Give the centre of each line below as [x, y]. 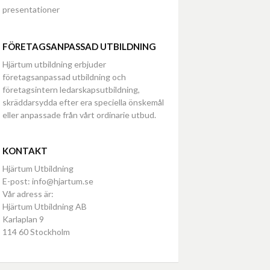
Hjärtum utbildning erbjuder [54, 64]
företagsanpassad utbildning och [64, 77]
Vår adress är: [28, 194]
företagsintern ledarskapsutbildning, [71, 89]
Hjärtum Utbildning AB [45, 206]
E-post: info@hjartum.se [48, 181]
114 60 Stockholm [36, 232]
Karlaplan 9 [23, 219]
